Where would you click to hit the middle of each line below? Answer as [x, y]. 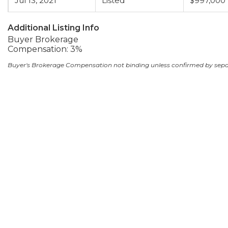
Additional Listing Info [53, 28]
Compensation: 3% [45, 49]
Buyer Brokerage [43, 39]
